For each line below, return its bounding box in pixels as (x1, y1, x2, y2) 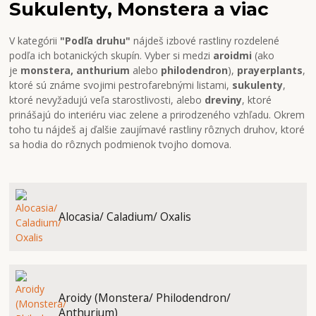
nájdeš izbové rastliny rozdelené (130, 33, 280, 47)
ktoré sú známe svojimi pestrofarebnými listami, (9, 78, 233, 92)
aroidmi (213, 48, 253, 62)
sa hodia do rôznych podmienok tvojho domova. (9, 137, 232, 151)
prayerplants (237, 63, 303, 77)
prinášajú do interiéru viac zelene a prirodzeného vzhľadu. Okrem (9, 107, 305, 121)
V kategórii (9, 33, 61, 47)
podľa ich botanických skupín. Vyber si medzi (9, 48, 214, 62)
